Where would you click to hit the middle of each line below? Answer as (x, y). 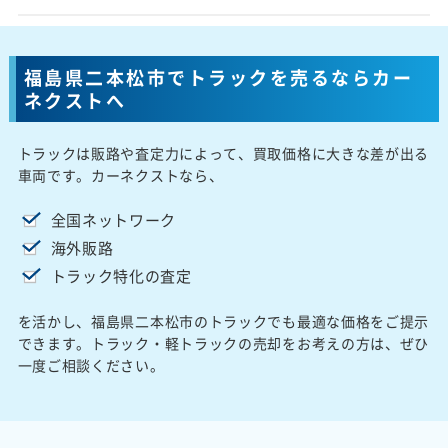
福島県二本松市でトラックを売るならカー (218, 77)
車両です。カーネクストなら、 (120, 174)
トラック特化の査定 (121, 275)
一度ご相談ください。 (91, 364)
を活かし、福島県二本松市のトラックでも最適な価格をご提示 (223, 320)
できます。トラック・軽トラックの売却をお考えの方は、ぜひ (223, 342)
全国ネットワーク (113, 219)
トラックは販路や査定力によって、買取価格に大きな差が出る (223, 152)
